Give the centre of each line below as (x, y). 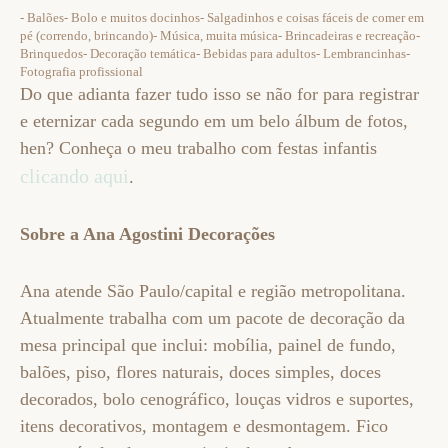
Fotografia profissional (81, 71)
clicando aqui (74, 176)
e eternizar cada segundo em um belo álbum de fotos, (214, 121)
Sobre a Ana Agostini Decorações (147, 234)
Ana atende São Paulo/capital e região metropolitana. (213, 291)
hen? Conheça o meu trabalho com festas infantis (198, 148)
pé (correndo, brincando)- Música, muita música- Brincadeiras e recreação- (220, 35)
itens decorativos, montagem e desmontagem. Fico (204, 426)
